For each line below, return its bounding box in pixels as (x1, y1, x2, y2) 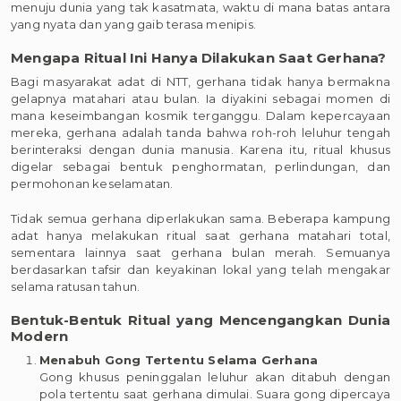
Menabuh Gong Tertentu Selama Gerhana (39, 353, 319, 367)
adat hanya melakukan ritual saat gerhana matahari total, (11, 227, 390, 243)
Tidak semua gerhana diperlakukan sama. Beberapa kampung (11, 210, 390, 226)
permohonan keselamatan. (11, 176, 174, 191)
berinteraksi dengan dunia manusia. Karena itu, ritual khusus (11, 142, 390, 157)
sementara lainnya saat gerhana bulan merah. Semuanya (11, 244, 390, 260)
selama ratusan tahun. (11, 278, 141, 294)
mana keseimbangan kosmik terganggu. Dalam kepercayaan (11, 108, 390, 123)
